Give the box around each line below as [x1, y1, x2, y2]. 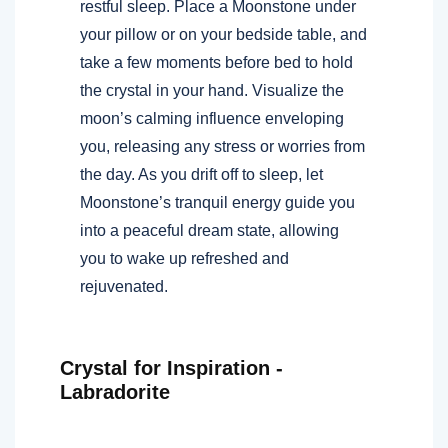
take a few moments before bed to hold [80, 53, 353, 71]
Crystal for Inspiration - [60, 356, 283, 379]
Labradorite [60, 380, 170, 403]
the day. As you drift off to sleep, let [80, 165, 323, 183]
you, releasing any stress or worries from [80, 137, 365, 155]
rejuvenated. [80, 277, 168, 295]
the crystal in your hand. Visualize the [80, 81, 344, 99]
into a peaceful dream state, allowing [80, 221, 339, 239]
